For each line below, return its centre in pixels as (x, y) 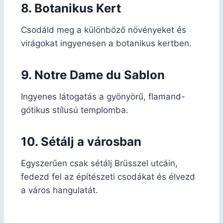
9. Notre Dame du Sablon (93, 75)
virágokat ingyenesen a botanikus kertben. (106, 43)
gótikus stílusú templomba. (75, 110)
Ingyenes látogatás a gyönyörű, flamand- (103, 96)
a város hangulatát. (59, 190)
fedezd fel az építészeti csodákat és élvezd (108, 176)
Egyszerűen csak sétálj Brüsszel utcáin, (99, 163)
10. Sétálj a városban (81, 141)
